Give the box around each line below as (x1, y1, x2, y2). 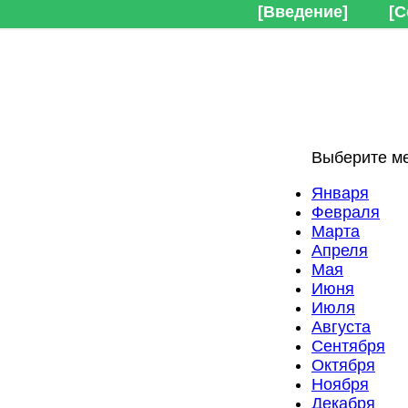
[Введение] (257, 3, 348, 21)
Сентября (311, 336, 385, 355)
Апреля (311, 240, 368, 260)
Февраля (311, 202, 380, 221)
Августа (311, 317, 371, 336)
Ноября (311, 374, 369, 393)
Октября (311, 355, 375, 374)
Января (311, 183, 369, 202)
